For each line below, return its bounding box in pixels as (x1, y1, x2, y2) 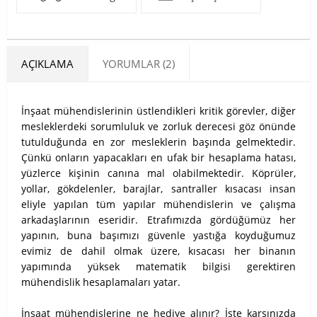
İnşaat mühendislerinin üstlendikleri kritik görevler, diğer (21, 104, 296, 117)
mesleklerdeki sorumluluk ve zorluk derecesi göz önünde (21, 120, 296, 133)
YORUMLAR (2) (103, 57, 175, 71)
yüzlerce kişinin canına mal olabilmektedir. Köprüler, (21, 166, 296, 180)
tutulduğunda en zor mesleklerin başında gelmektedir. (21, 135, 296, 149)
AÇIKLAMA (21, 57, 74, 71)
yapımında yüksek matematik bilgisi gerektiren (21, 260, 296, 273)
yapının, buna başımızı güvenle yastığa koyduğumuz (21, 229, 296, 242)
